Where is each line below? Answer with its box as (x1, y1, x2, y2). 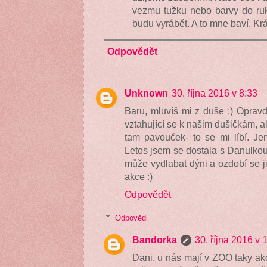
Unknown (125, 87, 168, 98)
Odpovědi (114, 213, 148, 222)
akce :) (125, 170, 153, 182)
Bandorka (132, 234, 177, 245)
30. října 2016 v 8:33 (172, 87, 257, 98)
